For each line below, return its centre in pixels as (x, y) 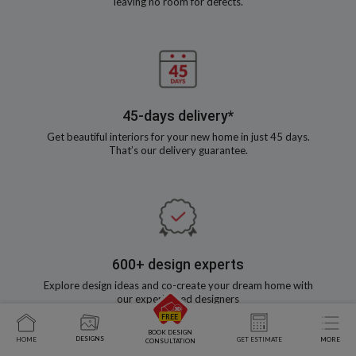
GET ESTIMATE (259, 339)
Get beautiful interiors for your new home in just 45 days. (178, 137)
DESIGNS (89, 338)
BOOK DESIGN (170, 332)
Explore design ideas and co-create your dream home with (178, 285)
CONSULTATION (170, 341)
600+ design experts (178, 264)
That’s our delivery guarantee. (178, 150)
